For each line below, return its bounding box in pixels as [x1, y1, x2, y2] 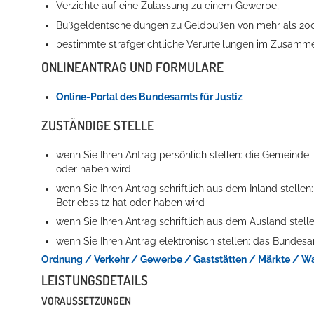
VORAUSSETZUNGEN [41, 293, 131, 308]
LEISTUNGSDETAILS [41, 271, 148, 289]
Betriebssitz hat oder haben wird [56, 196, 205, 208]
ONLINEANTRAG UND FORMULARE [41, 57, 224, 76]
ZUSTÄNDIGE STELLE [41, 116, 154, 135]
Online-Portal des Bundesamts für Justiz [56, 90, 243, 102]
